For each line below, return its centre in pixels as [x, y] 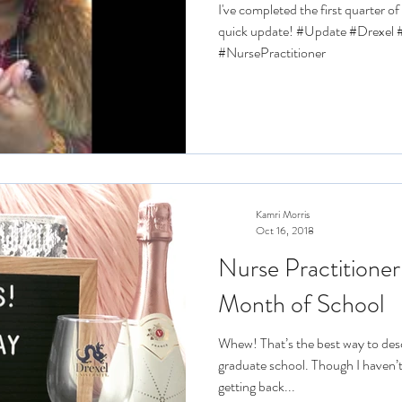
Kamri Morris [283, 214]
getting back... [257, 386]
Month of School [301, 304]
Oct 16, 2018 [285, 231]
